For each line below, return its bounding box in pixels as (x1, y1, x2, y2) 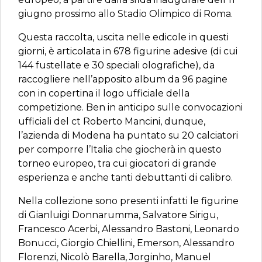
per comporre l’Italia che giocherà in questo (18, 144, 222, 155)
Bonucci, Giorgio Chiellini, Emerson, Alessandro (18, 237, 235, 249)
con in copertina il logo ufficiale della (18, 88, 189, 99)
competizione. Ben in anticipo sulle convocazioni (18, 102, 243, 113)
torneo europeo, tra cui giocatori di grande (18, 158, 216, 169)
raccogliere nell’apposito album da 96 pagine (18, 74, 227, 85)
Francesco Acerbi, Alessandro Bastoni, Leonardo (18, 223, 239, 235)
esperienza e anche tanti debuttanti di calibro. (18, 172, 233, 183)
